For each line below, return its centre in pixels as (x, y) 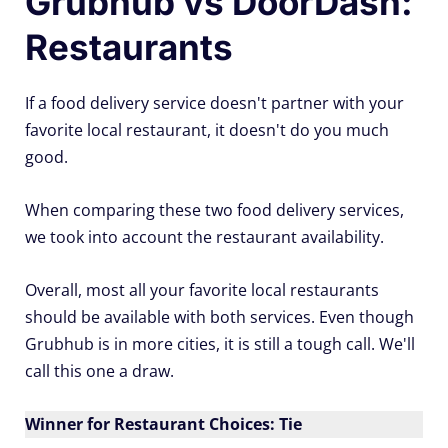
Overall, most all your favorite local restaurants (202, 289)
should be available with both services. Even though (219, 316)
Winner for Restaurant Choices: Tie (163, 423)
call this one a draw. (99, 370)
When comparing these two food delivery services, (214, 209)
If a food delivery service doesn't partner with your (214, 102)
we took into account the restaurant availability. (204, 236)
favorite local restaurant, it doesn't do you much (207, 129)
